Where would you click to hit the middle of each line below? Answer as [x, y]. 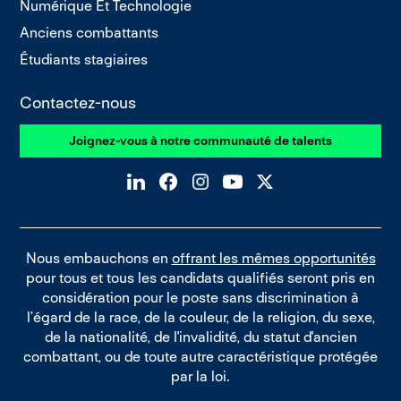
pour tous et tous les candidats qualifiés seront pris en [200, 277]
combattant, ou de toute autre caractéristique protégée [200, 356]
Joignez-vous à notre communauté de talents [200, 141]
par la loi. [200, 376]
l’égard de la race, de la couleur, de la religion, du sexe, [200, 317]
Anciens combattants [90, 33]
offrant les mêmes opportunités [273, 258]
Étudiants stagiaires [84, 60]
